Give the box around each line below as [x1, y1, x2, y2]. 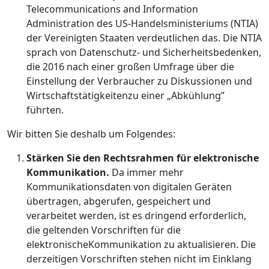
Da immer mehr [109, 166, 184, 179]
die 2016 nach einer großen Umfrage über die [26, 60, 234, 73]
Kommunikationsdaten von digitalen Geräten [26, 180, 232, 193]
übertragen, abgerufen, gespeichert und [26, 195, 211, 208]
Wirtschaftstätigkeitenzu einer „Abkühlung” [26, 89, 225, 102]
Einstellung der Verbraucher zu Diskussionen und [26, 74, 252, 88]
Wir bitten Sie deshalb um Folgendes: [7, 127, 175, 141]
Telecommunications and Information [26, 2, 198, 16]
